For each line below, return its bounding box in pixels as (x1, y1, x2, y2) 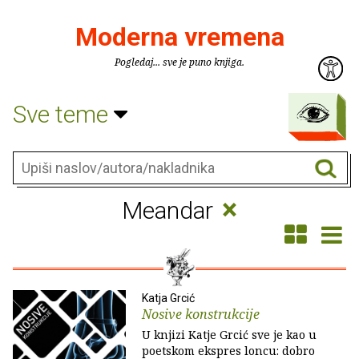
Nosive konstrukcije (142, 305, 260, 323)
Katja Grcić (142, 292, 195, 305)
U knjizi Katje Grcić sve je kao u (142, 327, 317, 342)
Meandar (122, 196, 220, 224)
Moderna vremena (75, 22, 284, 52)
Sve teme (13, 99, 114, 128)
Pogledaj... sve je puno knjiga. (115, 55, 244, 69)
